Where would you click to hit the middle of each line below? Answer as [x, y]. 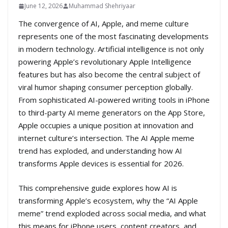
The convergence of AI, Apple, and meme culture [104, 24]
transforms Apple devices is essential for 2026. [101, 164]
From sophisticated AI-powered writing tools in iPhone [114, 100]
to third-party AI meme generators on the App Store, [112, 113]
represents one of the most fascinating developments [113, 36]
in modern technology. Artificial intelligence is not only [111, 49]
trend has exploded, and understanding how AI [100, 151]
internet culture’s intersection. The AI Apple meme [106, 138]
